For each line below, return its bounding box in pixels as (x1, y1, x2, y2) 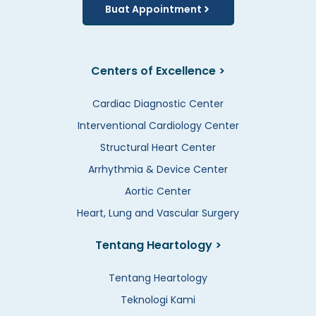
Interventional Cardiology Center (77, 118, 239, 133)
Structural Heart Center (100, 140, 216, 154)
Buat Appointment (104, 1, 202, 16)
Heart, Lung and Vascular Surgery (77, 205, 239, 220)
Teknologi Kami (121, 292, 195, 307)
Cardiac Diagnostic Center (92, 96, 224, 111)
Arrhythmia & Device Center (88, 162, 228, 176)
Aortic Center (125, 183, 191, 198)
